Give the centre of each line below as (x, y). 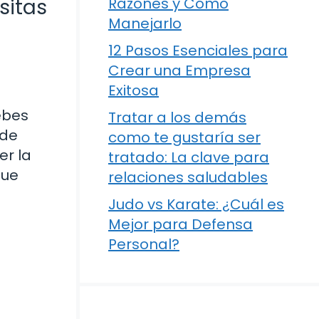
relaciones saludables (188, 177)
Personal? (144, 244)
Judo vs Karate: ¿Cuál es (196, 204)
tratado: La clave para (189, 157)
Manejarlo (145, 23)
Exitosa (134, 90)
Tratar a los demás (177, 117)
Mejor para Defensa (181, 224)
